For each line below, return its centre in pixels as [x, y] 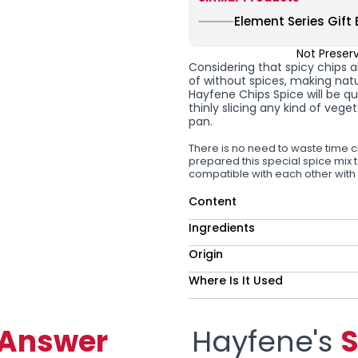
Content [213, 201]
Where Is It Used [236, 280]
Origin [206, 254]
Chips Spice [271, 94]
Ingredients [222, 227]
